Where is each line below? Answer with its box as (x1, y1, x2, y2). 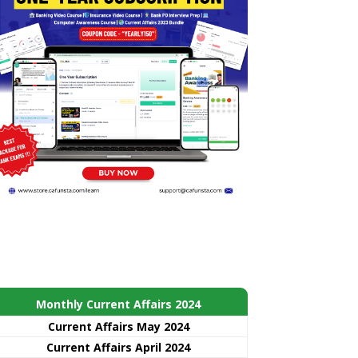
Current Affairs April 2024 (46, 339, 190, 355)
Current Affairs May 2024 (47, 318, 189, 334)
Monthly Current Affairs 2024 (36, 296, 201, 312)
